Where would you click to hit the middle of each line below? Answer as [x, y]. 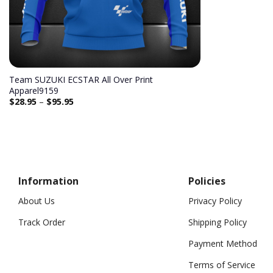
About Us [37, 201]
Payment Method [222, 243]
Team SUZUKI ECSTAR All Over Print [81, 80]
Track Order [42, 222]
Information [48, 181]
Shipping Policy [217, 222]
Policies [207, 181]
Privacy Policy [215, 201]
